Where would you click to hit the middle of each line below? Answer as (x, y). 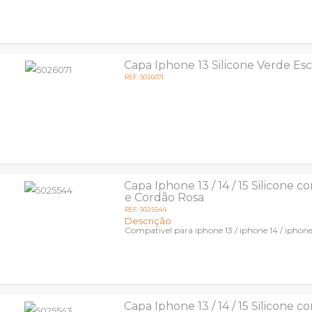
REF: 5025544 (146, 209)
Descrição (148, 221)
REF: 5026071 (145, 77)
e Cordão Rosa (165, 197)
